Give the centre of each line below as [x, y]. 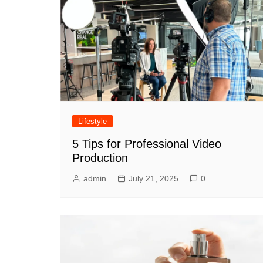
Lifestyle [92, 121]
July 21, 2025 [154, 178]
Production [100, 158]
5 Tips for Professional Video [147, 144]
